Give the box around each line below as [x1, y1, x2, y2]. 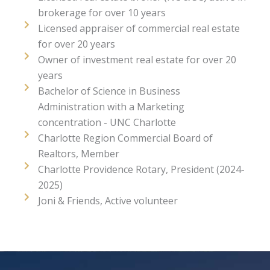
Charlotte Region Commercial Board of [37, 131, 213, 145]
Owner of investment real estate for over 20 [37, 53, 236, 67]
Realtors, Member [37, 147, 119, 161]
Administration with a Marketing [37, 100, 184, 114]
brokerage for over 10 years [37, 6, 166, 20]
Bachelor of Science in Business [37, 84, 180, 98]
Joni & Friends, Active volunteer [37, 194, 178, 208]
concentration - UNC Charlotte [37, 116, 176, 130]
